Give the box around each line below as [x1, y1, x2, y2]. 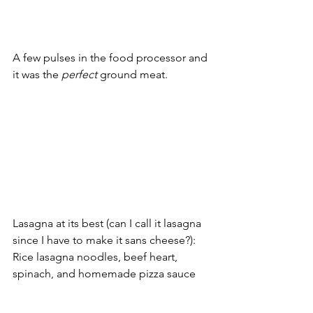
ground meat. [97, 68, 170, 82]
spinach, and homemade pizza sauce [13, 267, 198, 281]
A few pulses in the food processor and [13, 51, 210, 65]
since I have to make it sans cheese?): [13, 233, 198, 247]
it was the [13, 68, 61, 82]
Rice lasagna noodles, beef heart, [13, 250, 180, 264]
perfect [61, 68, 97, 82]
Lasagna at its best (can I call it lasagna [13, 217, 204, 231]
